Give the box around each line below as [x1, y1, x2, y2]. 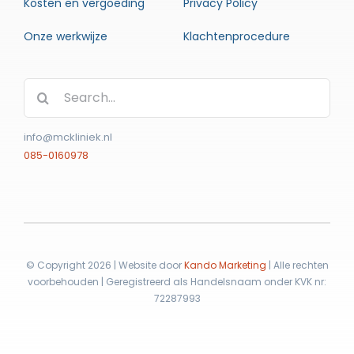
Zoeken [22, 78, 68, 97]
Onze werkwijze [23, 28, 107, 44]
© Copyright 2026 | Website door [25, 258, 184, 272]
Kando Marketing [183, 258, 266, 272]
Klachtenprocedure [183, 28, 290, 44]
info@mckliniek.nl [23, 129, 112, 145]
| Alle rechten [265, 258, 329, 272]
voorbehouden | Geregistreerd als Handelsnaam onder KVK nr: [28, 274, 326, 288]
